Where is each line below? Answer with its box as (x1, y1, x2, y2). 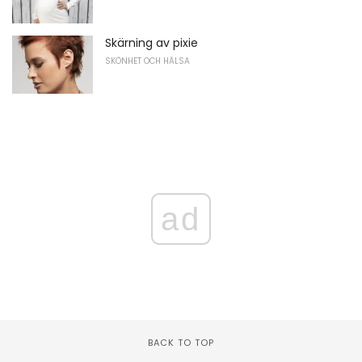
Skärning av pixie (105, 34, 198, 51)
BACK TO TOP (148, 335, 214, 349)
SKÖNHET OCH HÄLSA (105, 54, 190, 67)
